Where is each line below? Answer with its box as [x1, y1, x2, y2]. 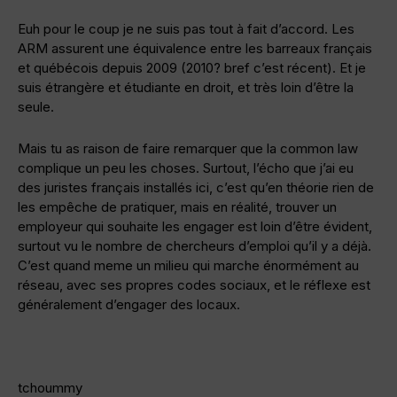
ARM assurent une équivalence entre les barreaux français [18, 40, 372, 58]
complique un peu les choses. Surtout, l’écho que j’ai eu [18, 160, 354, 177]
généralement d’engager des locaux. [18, 296, 240, 314]
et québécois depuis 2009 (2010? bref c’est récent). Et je [18, 59, 366, 77]
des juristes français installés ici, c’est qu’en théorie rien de [18, 179, 374, 197]
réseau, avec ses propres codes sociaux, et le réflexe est [18, 276, 370, 294]
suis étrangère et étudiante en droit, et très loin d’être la [18, 79, 354, 97]
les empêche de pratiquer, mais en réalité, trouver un [18, 198, 337, 216]
